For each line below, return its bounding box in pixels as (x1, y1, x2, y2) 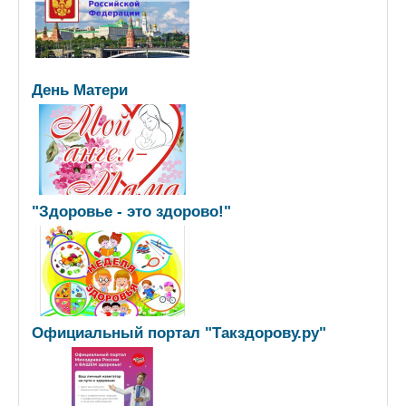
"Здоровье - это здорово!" (32, 202, 231, 221)
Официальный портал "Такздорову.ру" (32, 324, 326, 343)
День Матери (32, 81, 128, 100)
